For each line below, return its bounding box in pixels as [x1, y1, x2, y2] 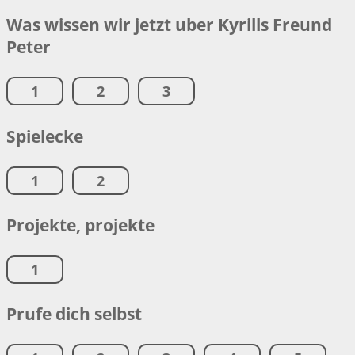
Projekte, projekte [6, 212, 155, 236]
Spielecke [6, 124, 83, 147]
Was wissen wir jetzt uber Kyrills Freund [6, 13, 332, 36]
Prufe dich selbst [6, 301, 142, 325]
